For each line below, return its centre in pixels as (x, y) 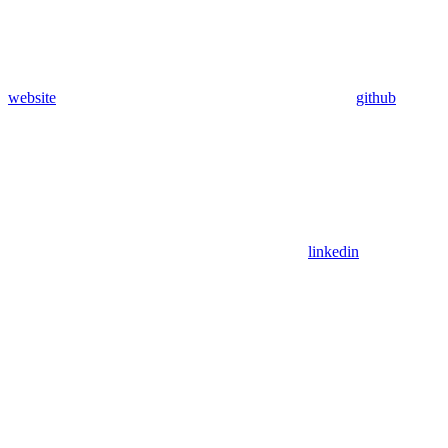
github (376, 98)
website (32, 98)
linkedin (333, 252)
